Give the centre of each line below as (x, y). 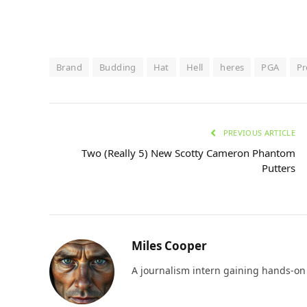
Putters (279, 168)
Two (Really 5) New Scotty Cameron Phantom (188, 152)
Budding (118, 67)
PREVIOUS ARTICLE (258, 132)
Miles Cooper (169, 245)
